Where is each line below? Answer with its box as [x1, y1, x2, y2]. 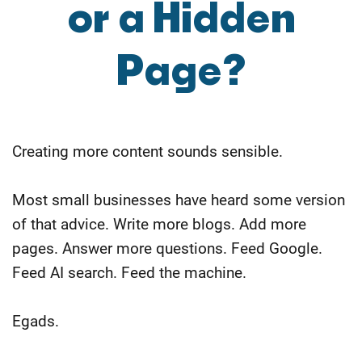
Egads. [12, 311, 59, 330]
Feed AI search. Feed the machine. [12, 263, 246, 282]
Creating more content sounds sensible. [12, 141, 283, 161]
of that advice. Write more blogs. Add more [12, 214, 306, 234]
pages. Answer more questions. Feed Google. [12, 238, 322, 258]
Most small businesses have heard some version [12, 190, 345, 209]
